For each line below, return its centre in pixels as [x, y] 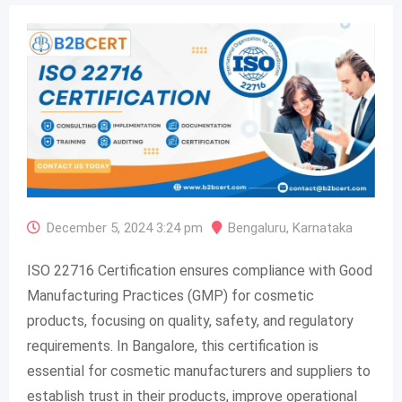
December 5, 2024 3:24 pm [125, 228]
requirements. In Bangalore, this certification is [173, 346]
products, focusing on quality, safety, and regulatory [190, 321]
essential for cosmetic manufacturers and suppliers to [199, 371]
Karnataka [323, 228]
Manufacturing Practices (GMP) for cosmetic [170, 296]
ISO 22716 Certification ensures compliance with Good [200, 271]
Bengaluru [257, 228]
